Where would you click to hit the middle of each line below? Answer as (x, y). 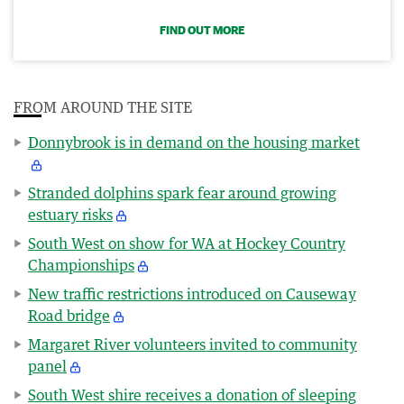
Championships (81, 265)
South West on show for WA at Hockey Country (187, 243)
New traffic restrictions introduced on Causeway (192, 294)
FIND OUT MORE (202, 30)
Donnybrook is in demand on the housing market (194, 142)
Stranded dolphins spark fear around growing (182, 193)
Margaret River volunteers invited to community (193, 344)
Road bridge (69, 315)
